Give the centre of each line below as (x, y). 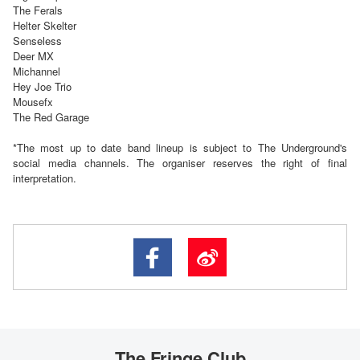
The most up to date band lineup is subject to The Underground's (182, 148)
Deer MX (33, 56)
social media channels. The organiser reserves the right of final (180, 163)
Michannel (37, 72)
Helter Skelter (45, 26)
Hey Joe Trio (42, 87)
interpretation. (45, 178)
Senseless (37, 41)
